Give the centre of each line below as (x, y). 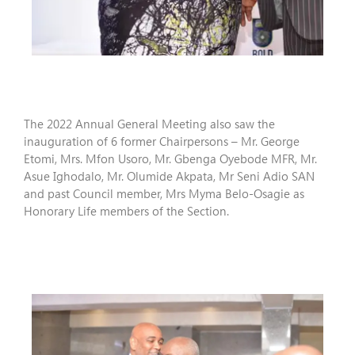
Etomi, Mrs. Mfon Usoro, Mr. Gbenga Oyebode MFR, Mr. (170, 159)
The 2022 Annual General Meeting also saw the (149, 124)
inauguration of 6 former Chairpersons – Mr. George (162, 141)
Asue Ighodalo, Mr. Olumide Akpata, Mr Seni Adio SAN (169, 176)
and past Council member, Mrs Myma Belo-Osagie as (164, 194)
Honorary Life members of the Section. (126, 211)
